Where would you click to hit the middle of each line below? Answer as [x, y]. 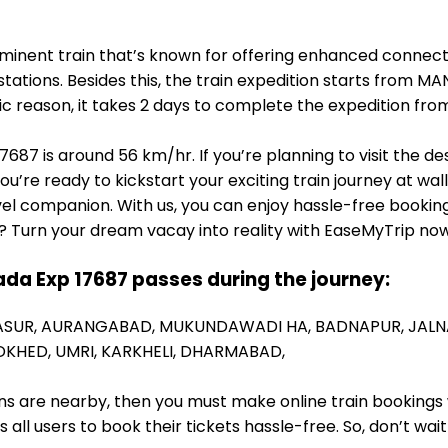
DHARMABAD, [232, 352]
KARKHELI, [140, 352]
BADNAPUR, [361, 327]
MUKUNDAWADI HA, [237, 327]
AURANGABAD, [100, 327]
